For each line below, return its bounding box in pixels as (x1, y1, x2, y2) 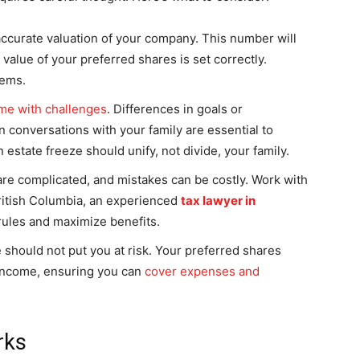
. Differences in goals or (107, 100, 243, 117)
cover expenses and (145, 263, 260, 279)
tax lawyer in (181, 192, 256, 208)
